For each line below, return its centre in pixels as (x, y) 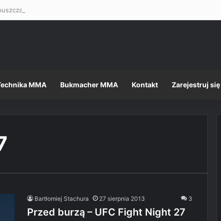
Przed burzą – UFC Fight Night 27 (106, 212)
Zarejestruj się (196, 85)
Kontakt (145, 85)
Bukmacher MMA (89, 85)
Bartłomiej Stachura (62, 199)
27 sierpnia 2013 (122, 199)
